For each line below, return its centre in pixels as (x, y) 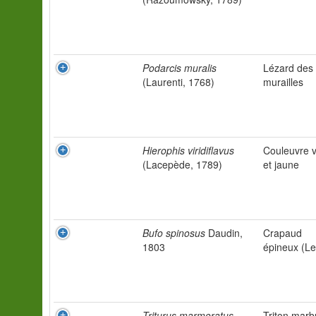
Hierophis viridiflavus (188, 150)
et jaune (281, 164)
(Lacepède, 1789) (182, 164)
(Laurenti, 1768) (178, 82)
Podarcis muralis (180, 68)
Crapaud (282, 233)
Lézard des (288, 68)
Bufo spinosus (174, 233)
